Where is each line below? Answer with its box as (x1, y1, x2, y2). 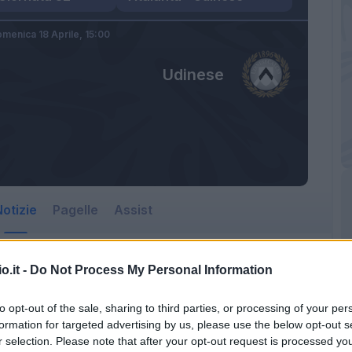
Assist (114, 201, 152, 218)
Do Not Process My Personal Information (30, 262, 273, 277)
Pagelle (53, 201, 98, 218)
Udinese (162, 64, 224, 84)
